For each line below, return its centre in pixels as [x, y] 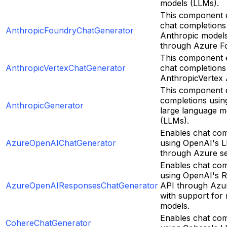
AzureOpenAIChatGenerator [61, 143]
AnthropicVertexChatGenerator [66, 68]
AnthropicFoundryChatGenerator [70, 30]
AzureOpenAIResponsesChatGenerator [82, 185]
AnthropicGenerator [45, 105]
